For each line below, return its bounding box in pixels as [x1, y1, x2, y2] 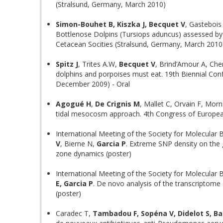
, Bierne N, [60, 139, 95, 148]
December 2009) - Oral [56, 79, 130, 89]
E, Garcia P [56, 179, 93, 188]
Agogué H [56, 99, 91, 109]
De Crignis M [95, 99, 140, 109]
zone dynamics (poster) [56, 149, 131, 158]
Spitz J [56, 59, 78, 69]
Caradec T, [56, 209, 93, 218]
